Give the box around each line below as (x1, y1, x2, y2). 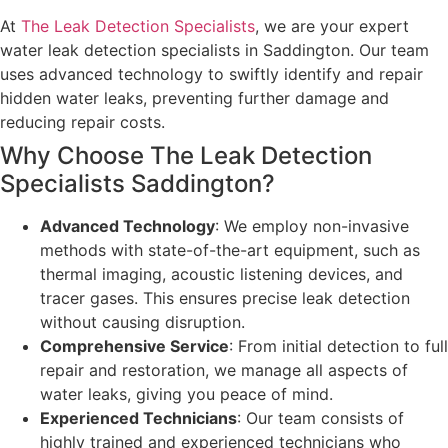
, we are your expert (255, 16, 409, 37)
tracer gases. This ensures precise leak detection (40, 288, 410, 309)
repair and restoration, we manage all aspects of (40, 360, 408, 381)
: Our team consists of (237, 408, 404, 429)
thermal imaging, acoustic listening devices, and (40, 264, 403, 285)
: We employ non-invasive (215, 216, 409, 237)
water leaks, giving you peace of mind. (40, 384, 333, 405)
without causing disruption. (40, 312, 245, 333)
